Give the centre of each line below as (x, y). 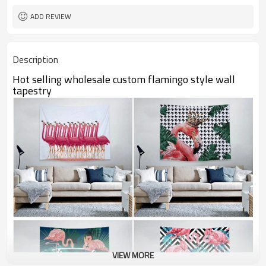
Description (35, 59)
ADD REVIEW (51, 16)
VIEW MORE (133, 255)
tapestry (32, 91)
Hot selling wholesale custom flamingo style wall (124, 79)
